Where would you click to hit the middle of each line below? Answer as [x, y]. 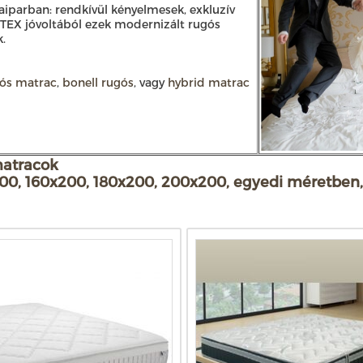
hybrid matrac [209, 82]
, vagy [151, 82]
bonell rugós [98, 82]
